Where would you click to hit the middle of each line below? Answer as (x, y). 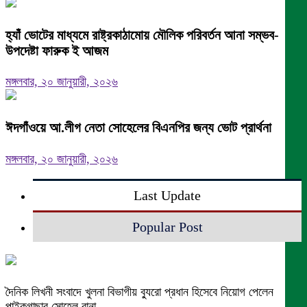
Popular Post (167, 227)
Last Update (167, 196)
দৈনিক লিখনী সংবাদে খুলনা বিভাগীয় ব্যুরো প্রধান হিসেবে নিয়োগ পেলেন (139, 292)
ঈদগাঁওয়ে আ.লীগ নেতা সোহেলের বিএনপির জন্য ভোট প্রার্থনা (138, 128)
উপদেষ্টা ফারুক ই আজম (57, 50)
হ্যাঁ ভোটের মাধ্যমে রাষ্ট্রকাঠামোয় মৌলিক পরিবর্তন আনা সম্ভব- (142, 35)
